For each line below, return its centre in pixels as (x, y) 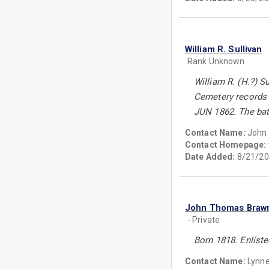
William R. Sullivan (223, 49)
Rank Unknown (216, 61)
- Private (204, 220)
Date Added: (210, 157)
